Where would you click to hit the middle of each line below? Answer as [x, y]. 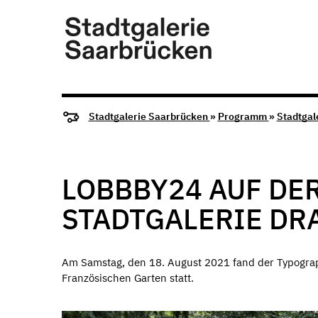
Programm [243, 117]
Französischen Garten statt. [128, 278]
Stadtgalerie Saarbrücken [149, 117]
